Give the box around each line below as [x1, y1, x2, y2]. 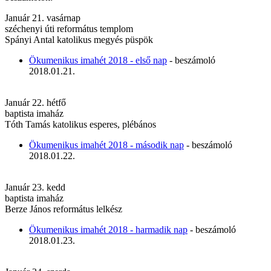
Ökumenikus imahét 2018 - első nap [29, 54, 167, 65]
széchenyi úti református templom [5, 23, 133, 34]
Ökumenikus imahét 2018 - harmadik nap [29, 224, 188, 235]
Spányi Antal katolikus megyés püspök [5, 34, 153, 45]
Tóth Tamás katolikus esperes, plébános [5, 119, 156, 129]
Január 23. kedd [5, 181, 65, 192]
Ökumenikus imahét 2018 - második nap [29, 139, 184, 150]
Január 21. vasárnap [5, 12, 80, 23]
